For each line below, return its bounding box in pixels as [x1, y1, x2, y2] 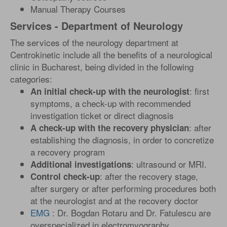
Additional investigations [30, 158, 131, 170]
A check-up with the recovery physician [30, 122, 189, 134]
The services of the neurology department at [10, 36, 178, 49]
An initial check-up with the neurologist [30, 85, 190, 97]
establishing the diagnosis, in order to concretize [30, 133, 214, 146]
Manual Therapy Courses [30, 3, 126, 15]
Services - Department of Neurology [10, 18, 183, 33]
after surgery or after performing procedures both [30, 182, 216, 195]
